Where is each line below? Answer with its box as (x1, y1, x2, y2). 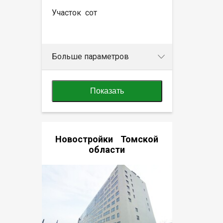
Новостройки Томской (55, 133, 159, 144)
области (89, 144, 125, 155)
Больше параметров (51, 51, 129, 61)
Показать (90, 86, 124, 95)
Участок (51, 7, 83, 17)
